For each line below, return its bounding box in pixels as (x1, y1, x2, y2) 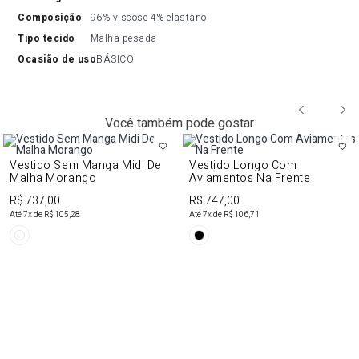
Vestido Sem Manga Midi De (10, 157, 162, 174)
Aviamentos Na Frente (189, 170, 311, 187)
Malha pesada (90, 31, 157, 46)
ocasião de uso (25, 52, 97, 67)
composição (25, 10, 83, 25)
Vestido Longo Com (189, 157, 297, 174)
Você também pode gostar (105, 114, 254, 133)
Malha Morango (10, 170, 97, 187)
